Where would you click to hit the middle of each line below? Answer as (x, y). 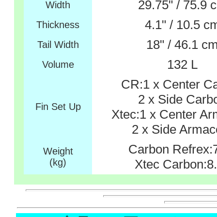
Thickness (58, 25)
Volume (58, 64)
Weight (58, 151)
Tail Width (58, 45)
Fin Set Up (58, 107)
